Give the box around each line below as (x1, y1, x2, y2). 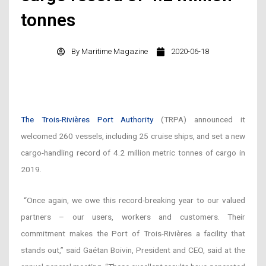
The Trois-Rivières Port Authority (21, 115, 154, 125)
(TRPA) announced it (153, 115, 245, 125)
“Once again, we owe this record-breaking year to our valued (24, 195, 245, 205)
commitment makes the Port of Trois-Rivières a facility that (21, 228, 245, 238)
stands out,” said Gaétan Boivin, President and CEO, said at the (21, 245, 245, 255)
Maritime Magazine (80, 47, 148, 56)
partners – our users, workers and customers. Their (21, 211, 245, 221)
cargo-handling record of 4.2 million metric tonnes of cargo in (21, 148, 245, 158)
